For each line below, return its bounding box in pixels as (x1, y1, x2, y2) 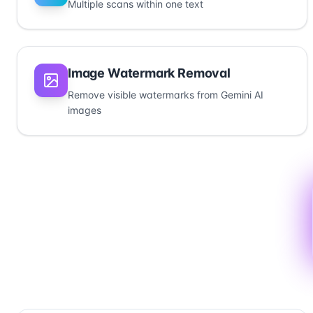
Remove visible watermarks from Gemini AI (68, 89, 263, 101)
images (68, 104, 101, 116)
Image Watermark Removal (68, 66, 231, 80)
